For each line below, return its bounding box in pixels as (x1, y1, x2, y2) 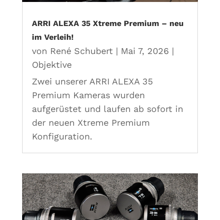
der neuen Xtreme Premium (31, 117, 150, 128)
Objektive (31, 59, 72, 70)
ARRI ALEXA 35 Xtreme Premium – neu (31, 18, 184, 28)
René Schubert (50, 45, 113, 56)
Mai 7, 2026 (120, 45, 169, 56)
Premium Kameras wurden (31, 89, 145, 100)
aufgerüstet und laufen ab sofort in (31, 103, 183, 114)
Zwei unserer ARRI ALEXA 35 (31, 76, 153, 86)
